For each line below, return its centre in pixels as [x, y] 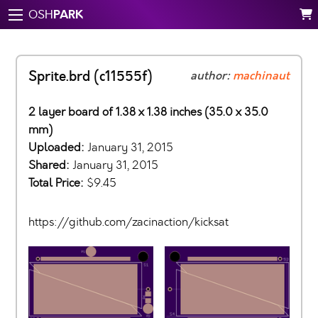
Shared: [50, 165]
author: [212, 76]
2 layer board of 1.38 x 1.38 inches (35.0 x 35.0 [148, 112]
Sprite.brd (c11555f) [91, 77]
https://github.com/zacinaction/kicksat [128, 222]
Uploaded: [58, 147]
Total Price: [57, 183]
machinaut [261, 76]
